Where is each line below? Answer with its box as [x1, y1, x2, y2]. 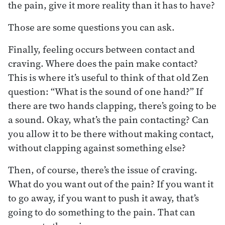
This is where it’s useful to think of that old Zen [8, 70, 209, 84]
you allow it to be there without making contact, [8, 127, 214, 140]
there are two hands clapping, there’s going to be [8, 98, 216, 112]
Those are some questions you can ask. [8, 20, 175, 34]
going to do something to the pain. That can [8, 205, 195, 218]
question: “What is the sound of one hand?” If [8, 84, 203, 98]
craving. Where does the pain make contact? [8, 56, 198, 70]
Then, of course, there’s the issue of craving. [8, 163, 197, 176]
